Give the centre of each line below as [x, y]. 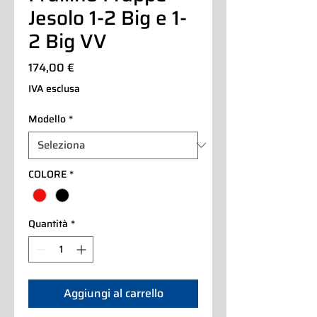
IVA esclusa [54, 88]
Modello [47, 119]
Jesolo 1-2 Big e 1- [108, 17]
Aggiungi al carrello [113, 294]
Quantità [48, 224]
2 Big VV [68, 41]
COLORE [47, 174]
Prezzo [91, 67]
